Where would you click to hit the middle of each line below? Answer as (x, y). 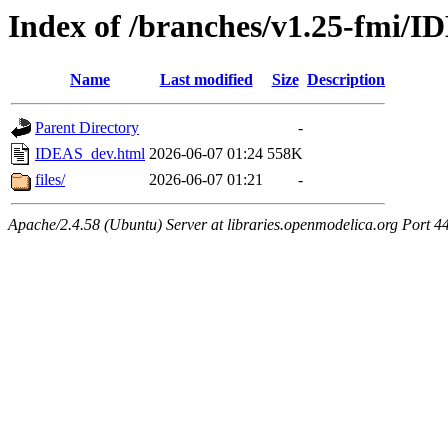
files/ (50, 180)
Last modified (206, 80)
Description (346, 80)
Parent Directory (87, 128)
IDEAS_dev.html (90, 154)
